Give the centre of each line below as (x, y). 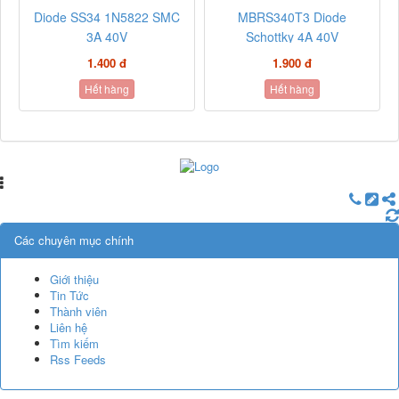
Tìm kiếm (74, 344)
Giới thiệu (74, 280)
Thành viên (78, 312)
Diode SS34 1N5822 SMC (107, 16)
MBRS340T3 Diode (292, 16)
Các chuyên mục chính (74, 240)
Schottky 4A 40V (292, 36)
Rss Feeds (78, 360)
